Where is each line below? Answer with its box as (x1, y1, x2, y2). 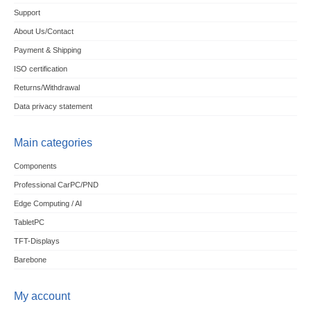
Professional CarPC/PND (13, 180, 99, 189)
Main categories (13, 137, 92, 149)
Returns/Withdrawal (13, 83, 80, 92)
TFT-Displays (13, 237, 60, 245)
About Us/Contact (13, 27, 74, 35)
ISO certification (13, 65, 67, 73)
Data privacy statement (13, 102, 92, 110)
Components (13, 162, 57, 170)
